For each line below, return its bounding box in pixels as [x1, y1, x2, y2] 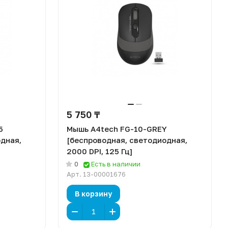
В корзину [75, 189, 112, 198]
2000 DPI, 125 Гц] [67, 147, 132, 156]
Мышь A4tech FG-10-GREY [67, 124, 167, 133]
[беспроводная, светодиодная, [67, 135, 187, 145]
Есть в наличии [91, 160, 140, 168]
